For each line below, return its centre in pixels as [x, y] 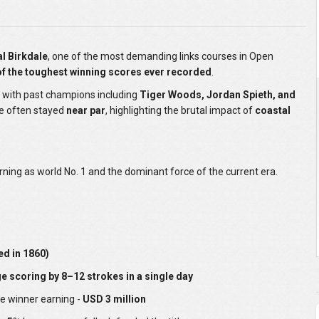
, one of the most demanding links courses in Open [161, 57]
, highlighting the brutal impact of [180, 111]
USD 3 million [114, 299]
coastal [273, 111]
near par [86, 111]
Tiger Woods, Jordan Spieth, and [218, 95]
